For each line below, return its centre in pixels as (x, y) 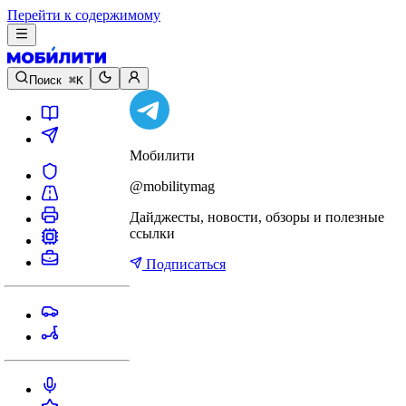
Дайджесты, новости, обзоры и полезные (257, 217)
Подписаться (184, 264)
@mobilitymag (172, 186)
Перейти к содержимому (84, 15)
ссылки (152, 233)
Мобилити (162, 155)
